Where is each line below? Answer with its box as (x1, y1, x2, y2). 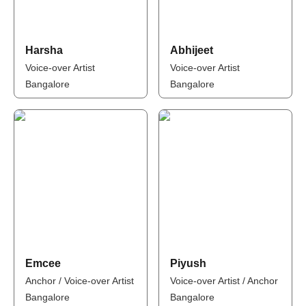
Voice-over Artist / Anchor (170, 275, 278, 286)
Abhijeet (170, 44, 213, 56)
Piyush (170, 258, 206, 269)
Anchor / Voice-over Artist (25, 275, 134, 286)
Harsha (25, 44, 63, 56)
